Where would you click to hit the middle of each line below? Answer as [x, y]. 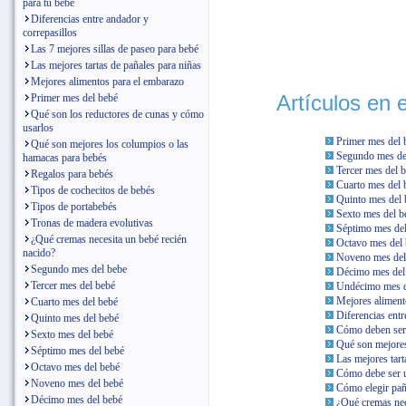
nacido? [39, 253]
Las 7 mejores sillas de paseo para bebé [115, 49]
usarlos [38, 128]
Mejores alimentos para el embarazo [107, 82]
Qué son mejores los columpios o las [110, 144]
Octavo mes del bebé [75, 367]
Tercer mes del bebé [73, 285]
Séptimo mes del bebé [77, 351]
